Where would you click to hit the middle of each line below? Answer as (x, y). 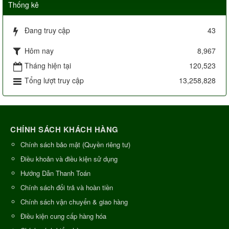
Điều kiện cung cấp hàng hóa (63, 216)
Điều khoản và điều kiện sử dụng (69, 159)
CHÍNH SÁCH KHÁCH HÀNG (64, 130)
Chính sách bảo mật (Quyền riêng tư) (75, 145)
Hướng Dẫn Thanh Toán (55, 173)
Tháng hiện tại (48, 66)
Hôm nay (39, 51)
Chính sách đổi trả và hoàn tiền (67, 188)
